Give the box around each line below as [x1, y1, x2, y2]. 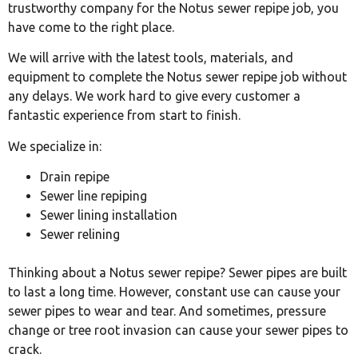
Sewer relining [40, 227, 120, 242]
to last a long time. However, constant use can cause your [8, 284, 340, 300]
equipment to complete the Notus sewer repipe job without [8, 70, 347, 85]
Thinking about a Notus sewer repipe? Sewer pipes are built [8, 265, 347, 280]
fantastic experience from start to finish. [8, 108, 241, 123]
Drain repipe [40, 169, 109, 185]
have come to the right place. [8, 20, 174, 35]
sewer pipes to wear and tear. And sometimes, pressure [8, 304, 326, 319]
